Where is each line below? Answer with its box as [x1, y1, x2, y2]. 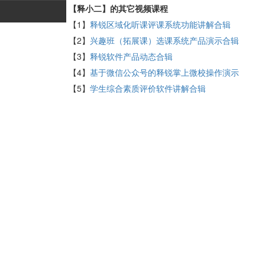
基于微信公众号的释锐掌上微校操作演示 [89, 66, 239, 78]
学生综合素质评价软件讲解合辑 [89, 82, 206, 94]
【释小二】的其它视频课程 [68, 2, 168, 14]
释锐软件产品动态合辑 [89, 50, 173, 62]
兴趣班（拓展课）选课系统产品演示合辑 [89, 34, 239, 46]
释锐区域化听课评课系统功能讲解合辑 [89, 18, 231, 30]
